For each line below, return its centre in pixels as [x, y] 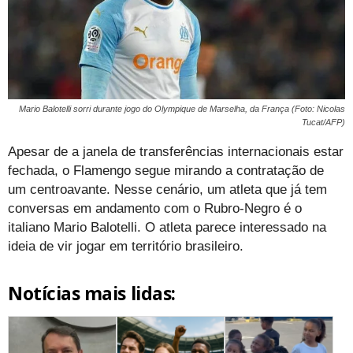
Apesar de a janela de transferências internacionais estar [176, 151]
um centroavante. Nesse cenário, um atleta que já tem [167, 189]
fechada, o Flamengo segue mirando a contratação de [166, 170]
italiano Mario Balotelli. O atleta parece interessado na [167, 227]
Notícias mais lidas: [92, 293]
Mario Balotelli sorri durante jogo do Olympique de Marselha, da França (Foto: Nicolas [182, 108]
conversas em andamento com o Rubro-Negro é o [155, 208]
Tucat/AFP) [323, 122]
